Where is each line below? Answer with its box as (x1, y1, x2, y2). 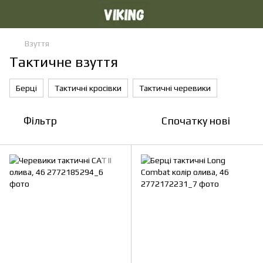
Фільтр (23, 114, 57, 127)
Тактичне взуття (9, 54, 118, 70)
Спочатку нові (161, 114, 230, 127)
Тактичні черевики (139, 83, 211, 93)
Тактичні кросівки (55, 83, 122, 93)
